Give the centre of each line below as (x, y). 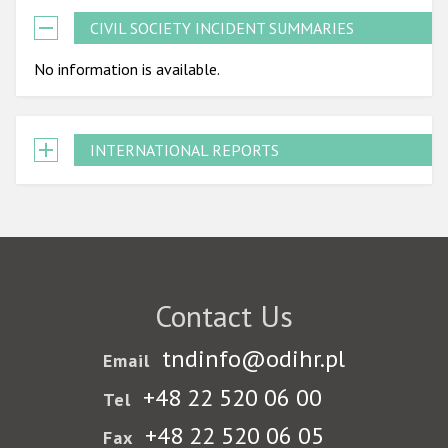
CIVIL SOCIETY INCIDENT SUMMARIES (222, 27)
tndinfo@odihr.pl (254, 359)
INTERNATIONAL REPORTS (184, 149)
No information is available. (127, 68)
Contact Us (224, 315)
